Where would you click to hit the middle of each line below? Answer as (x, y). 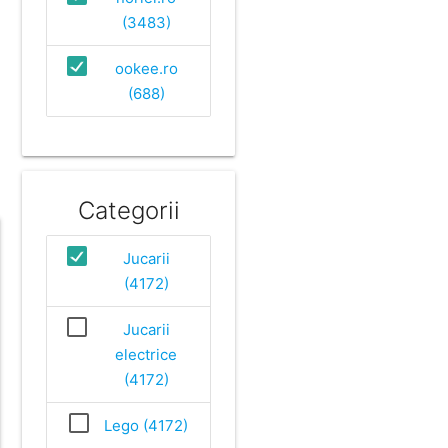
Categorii (128, 210)
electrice (146, 354)
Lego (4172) (146, 425)
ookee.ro (146, 68)
